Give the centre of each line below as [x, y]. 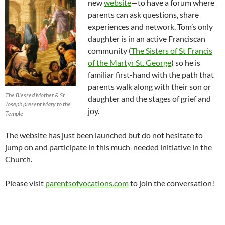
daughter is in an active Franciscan [147, 38]
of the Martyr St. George [130, 63]
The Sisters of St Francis [172, 50]
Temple [14, 113]
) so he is [186, 63]
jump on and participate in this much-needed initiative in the [108, 147]
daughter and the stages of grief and [149, 99]
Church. [19, 159]
